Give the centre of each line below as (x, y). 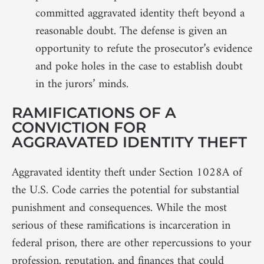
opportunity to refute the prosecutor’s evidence (144, 49)
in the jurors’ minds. (82, 84)
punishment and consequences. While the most (119, 208)
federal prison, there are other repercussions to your (131, 243)
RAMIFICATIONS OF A (94, 112)
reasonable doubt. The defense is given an (131, 31)
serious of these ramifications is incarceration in (121, 226)
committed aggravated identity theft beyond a (140, 14)
